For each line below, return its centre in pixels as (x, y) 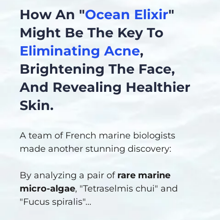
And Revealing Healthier (105, 87)
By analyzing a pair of (69, 176)
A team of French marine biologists (97, 136)
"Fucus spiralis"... (55, 202)
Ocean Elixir (127, 15)
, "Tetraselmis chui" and (126, 189)
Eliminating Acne (80, 51)
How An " (52, 15)
